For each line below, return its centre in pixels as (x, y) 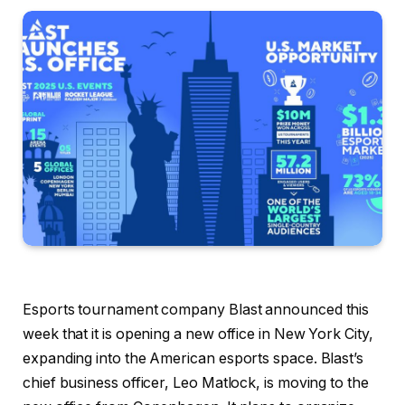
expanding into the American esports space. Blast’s (193, 358)
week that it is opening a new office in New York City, (198, 334)
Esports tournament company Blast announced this (196, 309)
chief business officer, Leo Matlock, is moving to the (196, 382)
